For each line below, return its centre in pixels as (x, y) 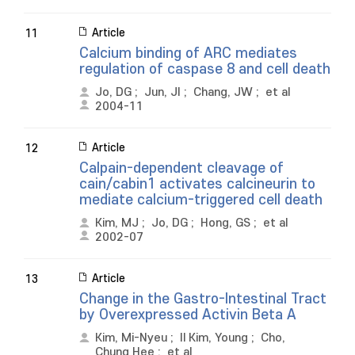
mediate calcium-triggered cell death (201, 200)
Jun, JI (162, 92)
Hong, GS (225, 223)
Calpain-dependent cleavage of (181, 168)
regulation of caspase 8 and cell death (205, 69)
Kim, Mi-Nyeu (131, 338)
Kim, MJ (117, 223)
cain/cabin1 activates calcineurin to (197, 184)
